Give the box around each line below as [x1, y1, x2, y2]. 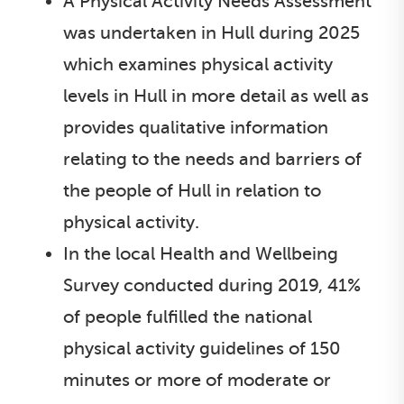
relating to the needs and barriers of [63, 149, 362, 170]
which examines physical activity [63, 54, 333, 75]
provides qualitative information [63, 117, 328, 138]
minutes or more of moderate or [63, 370, 331, 390]
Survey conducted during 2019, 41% [63, 275, 361, 296]
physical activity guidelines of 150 [63, 338, 341, 359]
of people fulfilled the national [63, 307, 312, 327]
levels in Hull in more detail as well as [63, 86, 369, 106]
